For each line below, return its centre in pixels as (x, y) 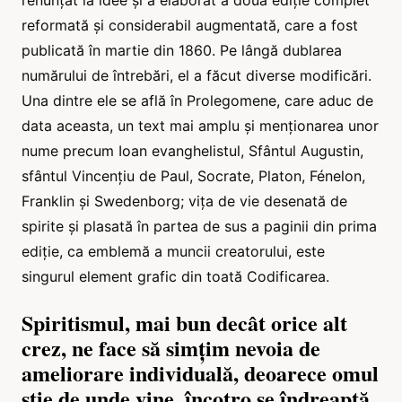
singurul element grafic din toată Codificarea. (175, 276)
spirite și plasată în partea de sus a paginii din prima (199, 226)
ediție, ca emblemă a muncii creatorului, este (173, 251)
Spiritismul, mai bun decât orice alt (184, 322)
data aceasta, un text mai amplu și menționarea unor (200, 125)
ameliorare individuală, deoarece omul (200, 372)
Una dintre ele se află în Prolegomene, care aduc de (197, 100)
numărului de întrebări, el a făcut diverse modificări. (197, 75)
